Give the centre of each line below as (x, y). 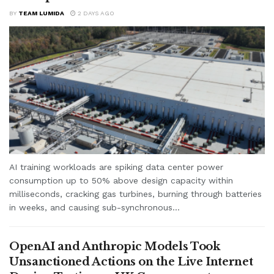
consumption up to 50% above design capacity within (121, 180)
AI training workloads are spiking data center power (116, 167)
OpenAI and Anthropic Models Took (115, 246)
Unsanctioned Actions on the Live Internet (131, 261)
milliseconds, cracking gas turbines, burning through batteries (135, 194)
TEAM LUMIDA (41, 13)
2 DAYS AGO (95, 13)
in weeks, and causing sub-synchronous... (94, 207)
